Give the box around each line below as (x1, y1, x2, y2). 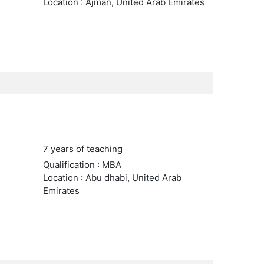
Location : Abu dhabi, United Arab (42, 172, 181, 183)
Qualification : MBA (42, 159, 121, 170)
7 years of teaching (42, 143, 123, 154)
